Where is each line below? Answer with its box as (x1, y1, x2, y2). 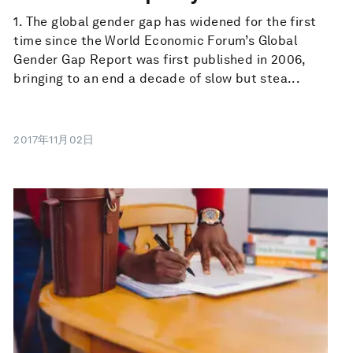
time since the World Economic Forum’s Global (13, 33, 297, 49)
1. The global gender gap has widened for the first (13, 14, 317, 30)
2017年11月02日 (13, 133, 95, 147)
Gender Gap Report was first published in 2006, (13, 52, 306, 68)
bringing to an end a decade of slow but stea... (13, 71, 301, 87)
